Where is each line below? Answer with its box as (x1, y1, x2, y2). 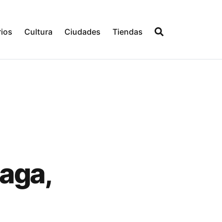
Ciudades (64, 27, 101, 37)
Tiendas (112, 27, 143, 37)
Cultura (24, 27, 53, 37)
